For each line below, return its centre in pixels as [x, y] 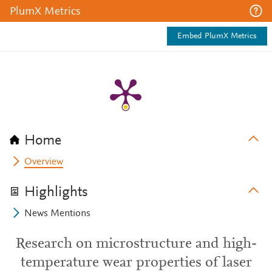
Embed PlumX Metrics [217, 36]
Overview [44, 162]
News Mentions [58, 214]
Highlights [56, 192]
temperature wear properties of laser [136, 263]
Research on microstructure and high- [136, 244]
